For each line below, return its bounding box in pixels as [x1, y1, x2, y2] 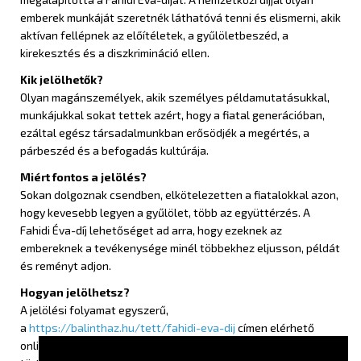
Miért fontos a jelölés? [20, 170, 147, 184]
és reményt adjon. [20, 259, 111, 272]
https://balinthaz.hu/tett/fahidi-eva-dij [29, 321, 235, 334]
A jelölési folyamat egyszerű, [20, 303, 168, 317]
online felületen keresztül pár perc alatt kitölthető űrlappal [20, 338, 326, 352]
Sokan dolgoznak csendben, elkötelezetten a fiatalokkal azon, [20, 188, 338, 201]
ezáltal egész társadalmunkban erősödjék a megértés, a [20, 126, 309, 139]
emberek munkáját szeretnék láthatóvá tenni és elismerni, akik [20, 10, 341, 24]
